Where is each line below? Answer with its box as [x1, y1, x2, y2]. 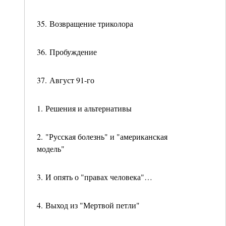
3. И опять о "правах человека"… [37, 172, 152, 182]
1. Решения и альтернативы [37, 103, 132, 114]
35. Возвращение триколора [37, 18, 133, 29]
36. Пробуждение [37, 46, 97, 57]
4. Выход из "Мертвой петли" [37, 200, 140, 210]
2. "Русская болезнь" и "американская [37, 131, 167, 142]
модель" [37, 143, 65, 154]
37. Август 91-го [37, 75, 94, 85]
